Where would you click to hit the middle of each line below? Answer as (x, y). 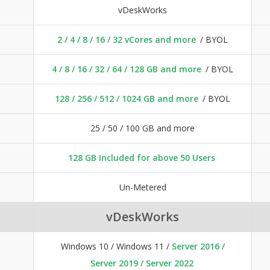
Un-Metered (143, 187)
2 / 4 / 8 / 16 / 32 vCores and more (127, 39)
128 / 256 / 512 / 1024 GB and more (127, 98)
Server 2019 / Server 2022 (142, 263)
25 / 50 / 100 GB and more (143, 128)
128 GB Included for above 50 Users (142, 157)
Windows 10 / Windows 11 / (116, 246)
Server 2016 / (198, 246)
